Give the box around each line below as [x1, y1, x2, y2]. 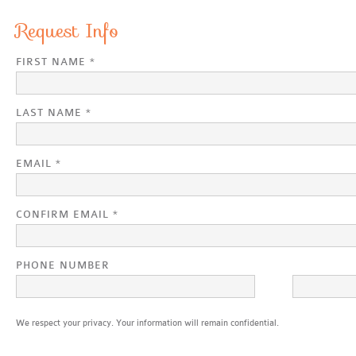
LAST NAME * [16, 106, 91, 118]
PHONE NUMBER [16, 259, 110, 271]
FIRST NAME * [16, 56, 95, 68]
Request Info [16, 16, 118, 46]
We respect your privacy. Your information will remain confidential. [16, 318, 279, 328]
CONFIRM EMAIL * [16, 208, 118, 220]
